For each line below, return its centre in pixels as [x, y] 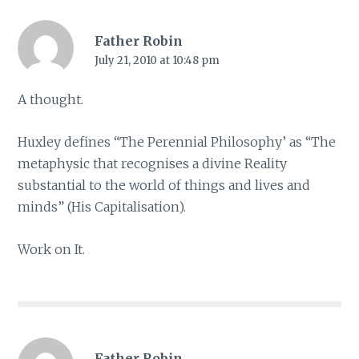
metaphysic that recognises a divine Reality [153, 163]
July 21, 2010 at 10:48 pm [157, 61]
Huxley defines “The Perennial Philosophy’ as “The [177, 142]
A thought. [51, 100]
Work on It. [52, 249]
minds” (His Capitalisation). [102, 207]
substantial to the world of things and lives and [164, 185]
